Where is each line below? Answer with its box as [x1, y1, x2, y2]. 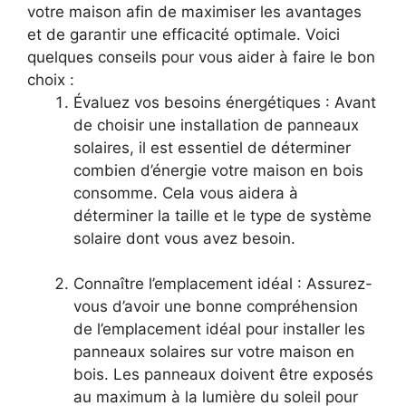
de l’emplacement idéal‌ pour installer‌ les [73, 320, 365, 339]
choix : [27, 70, 74, 89]
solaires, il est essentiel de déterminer [73, 138, 351, 157]
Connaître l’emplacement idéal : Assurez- [73, 275, 372, 294]
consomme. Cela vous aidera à [73, 183, 298, 202]
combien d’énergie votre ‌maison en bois [73, 160, 363, 179]
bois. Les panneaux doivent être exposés [73, 365, 373, 384]
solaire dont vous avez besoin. [73, 228, 295, 247]
